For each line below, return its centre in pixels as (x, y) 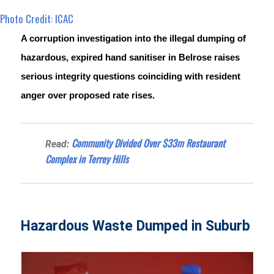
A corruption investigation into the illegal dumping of (134, 38)
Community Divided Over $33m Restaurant (149, 143)
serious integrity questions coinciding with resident (131, 76)
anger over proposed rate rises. (88, 95)
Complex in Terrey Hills (87, 159)
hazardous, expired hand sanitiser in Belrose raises (131, 57)
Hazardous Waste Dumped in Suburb (136, 226)
